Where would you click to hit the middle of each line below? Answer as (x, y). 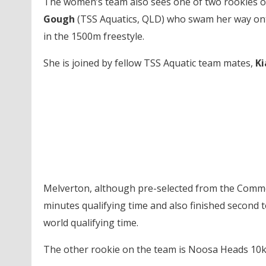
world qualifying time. (91, 222)
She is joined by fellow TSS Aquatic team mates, (149, 63)
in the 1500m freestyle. (94, 36)
